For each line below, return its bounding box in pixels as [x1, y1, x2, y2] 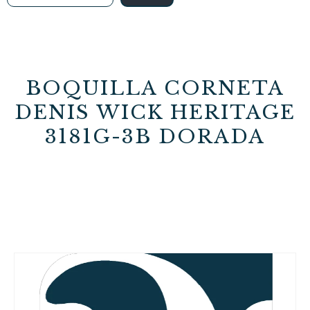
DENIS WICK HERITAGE [15, 100, 295, 125]
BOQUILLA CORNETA [26, 76, 284, 100]
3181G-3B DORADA [45, 125, 265, 149]
